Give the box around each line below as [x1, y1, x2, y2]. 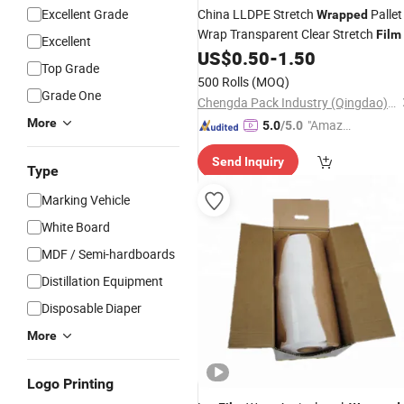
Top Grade [41, 60, 99, 77]
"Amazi [308, 116, 345, 133]
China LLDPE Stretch [197, 5, 317, 23]
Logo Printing [27, 375, 114, 392]
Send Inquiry [212, 154, 284, 169]
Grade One [41, 87, 101, 104]
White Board [41, 218, 110, 235]
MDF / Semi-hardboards [41, 245, 175, 262]
